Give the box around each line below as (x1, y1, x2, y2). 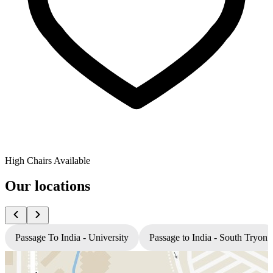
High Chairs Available (5, 155, 90, 166)
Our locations (5, 178, 90, 194)
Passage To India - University (15, 232, 129, 243)
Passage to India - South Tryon (149, 232, 268, 243)
